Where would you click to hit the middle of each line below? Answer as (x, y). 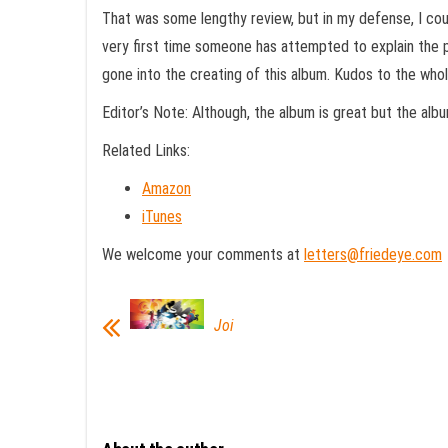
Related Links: (146, 150)
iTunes (162, 216)
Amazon (166, 188)
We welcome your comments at (203, 254)
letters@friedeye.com (373, 254)
